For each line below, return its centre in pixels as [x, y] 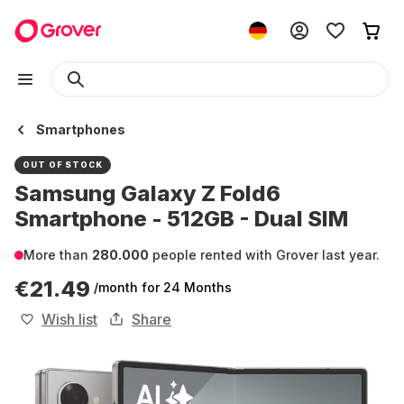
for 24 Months [187, 287]
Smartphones [81, 129]
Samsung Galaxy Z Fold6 [147, 193]
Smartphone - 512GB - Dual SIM [181, 219]
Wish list [69, 319]
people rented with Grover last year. [264, 255]
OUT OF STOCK [63, 165]
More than [58, 255]
